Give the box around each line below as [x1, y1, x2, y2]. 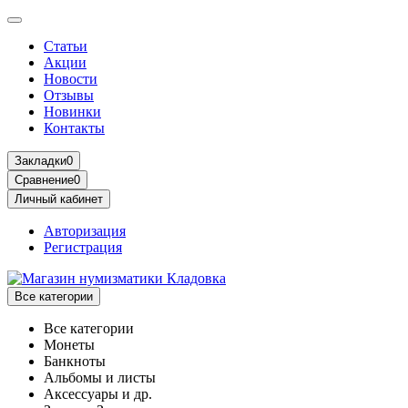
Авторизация [44, 223, 126, 239]
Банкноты [44, 353, 106, 369]
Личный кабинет [15, 192, 103, 206]
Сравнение [15, 173, 74, 187]
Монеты [44, 337, 95, 352]
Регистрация [44, 240, 122, 255]
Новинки [44, 104, 101, 119]
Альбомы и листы [44, 370, 156, 385]
